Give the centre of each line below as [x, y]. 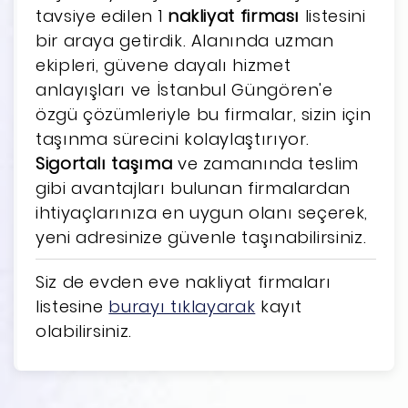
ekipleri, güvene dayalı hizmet [163, 65]
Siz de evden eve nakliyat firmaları [184, 281]
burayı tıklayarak [182, 306]
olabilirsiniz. [84, 331]
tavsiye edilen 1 [102, 15]
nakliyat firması [234, 15]
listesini [333, 15]
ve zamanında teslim [266, 163]
